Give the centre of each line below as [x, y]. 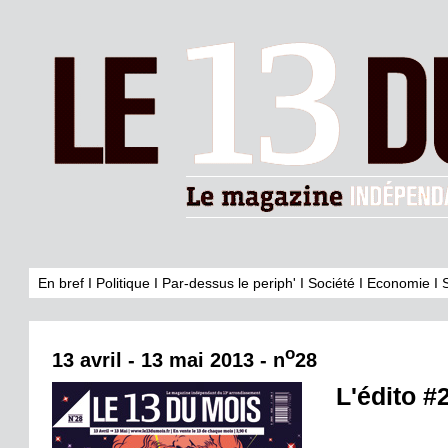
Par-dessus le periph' [229, 283]
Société [331, 283]
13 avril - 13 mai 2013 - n [168, 359]
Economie [398, 283]
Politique [123, 283]
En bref [61, 283]
